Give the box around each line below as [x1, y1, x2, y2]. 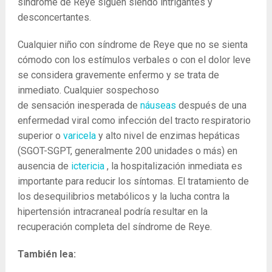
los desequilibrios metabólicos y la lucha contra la [17, 191, 229, 202]
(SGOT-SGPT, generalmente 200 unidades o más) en [17, 145, 237, 157]
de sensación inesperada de [17, 100, 140, 111]
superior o [17, 130, 63, 141]
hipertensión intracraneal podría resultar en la [17, 206, 208, 217]
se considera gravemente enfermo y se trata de [17, 69, 219, 81]
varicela [63, 130, 96, 141]
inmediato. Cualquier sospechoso [17, 84, 159, 96]
